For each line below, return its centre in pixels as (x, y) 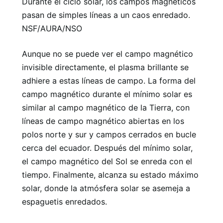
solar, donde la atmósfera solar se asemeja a (106, 188)
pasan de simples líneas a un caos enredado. (106, 15)
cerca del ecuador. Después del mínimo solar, (107, 148)
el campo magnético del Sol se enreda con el (107, 161)
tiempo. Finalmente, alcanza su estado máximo (110, 174)
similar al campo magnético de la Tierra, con (106, 107)
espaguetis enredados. (64, 201)
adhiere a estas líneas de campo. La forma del (109, 80)
